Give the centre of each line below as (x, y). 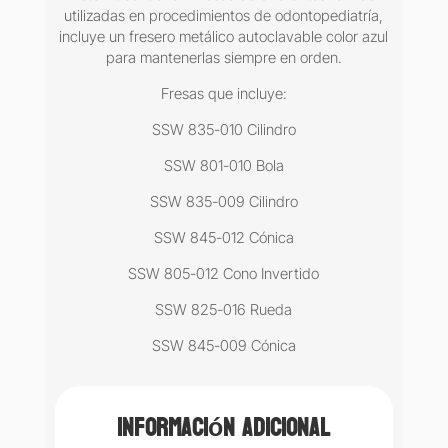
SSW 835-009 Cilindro (223, 202)
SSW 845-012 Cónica (223, 238)
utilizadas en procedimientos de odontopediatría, (224, 16)
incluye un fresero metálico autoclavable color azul (224, 37)
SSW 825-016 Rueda (224, 310)
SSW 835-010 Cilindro (223, 130)
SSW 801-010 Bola (223, 166)
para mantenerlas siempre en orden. (223, 58)
